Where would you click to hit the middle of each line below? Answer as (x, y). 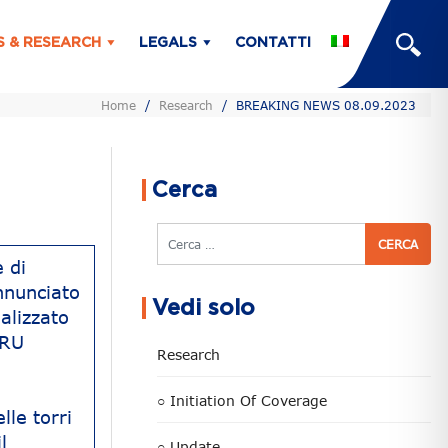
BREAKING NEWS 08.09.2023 (326, 105)
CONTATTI (273, 43)
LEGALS (168, 43)
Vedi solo (203, 308)
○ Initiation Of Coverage (242, 400)
